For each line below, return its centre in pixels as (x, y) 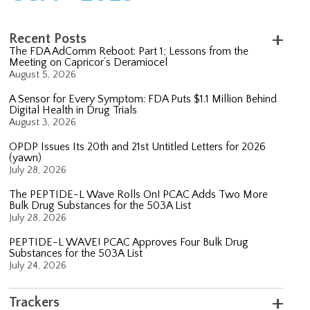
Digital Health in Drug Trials (73, 110)
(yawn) (26, 157)
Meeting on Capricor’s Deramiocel (89, 62)
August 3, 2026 (43, 122)
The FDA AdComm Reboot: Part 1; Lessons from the (129, 51)
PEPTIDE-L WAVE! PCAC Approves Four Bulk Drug (129, 242)
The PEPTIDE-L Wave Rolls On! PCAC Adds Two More (139, 194)
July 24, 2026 (38, 265)
